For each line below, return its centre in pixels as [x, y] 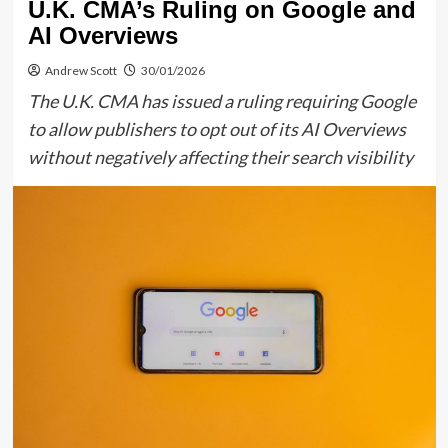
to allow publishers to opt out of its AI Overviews [216, 128]
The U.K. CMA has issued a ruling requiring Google [221, 100]
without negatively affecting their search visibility [220, 156]
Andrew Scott [80, 70]
